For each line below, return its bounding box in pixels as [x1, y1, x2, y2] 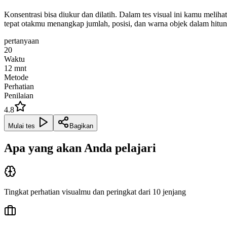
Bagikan [69, 122, 93, 130]
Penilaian [4, 91, 33, 100]
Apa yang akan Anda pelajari [4, 141, 156, 155]
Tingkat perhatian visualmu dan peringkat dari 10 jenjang [4, 187, 186, 196]
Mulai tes [8, 122, 35, 130]
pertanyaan [4, 36, 39, 45]
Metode [4, 72, 28, 82]
